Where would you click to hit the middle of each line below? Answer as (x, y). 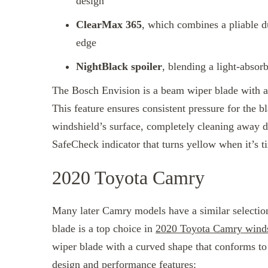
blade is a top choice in (104, 229)
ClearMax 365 (109, 24)
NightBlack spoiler (119, 66)
